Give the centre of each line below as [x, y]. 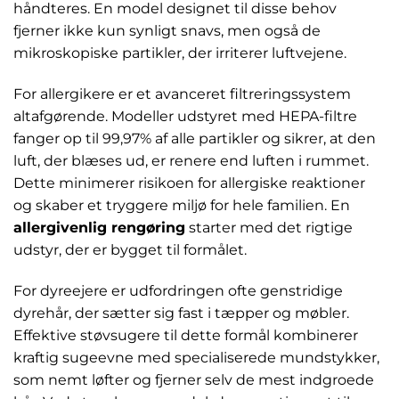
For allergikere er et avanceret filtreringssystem [182, 94]
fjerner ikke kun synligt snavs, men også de [167, 31]
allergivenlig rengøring [99, 228]
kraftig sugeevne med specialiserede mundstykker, [196, 357]
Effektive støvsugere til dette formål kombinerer [186, 335]
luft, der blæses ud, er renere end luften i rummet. [191, 161]
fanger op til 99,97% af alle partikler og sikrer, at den [195, 139]
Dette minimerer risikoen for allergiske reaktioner [189, 183]
